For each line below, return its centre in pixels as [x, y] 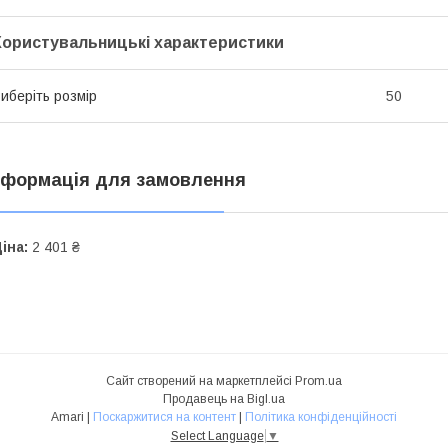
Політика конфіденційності [321, 416]
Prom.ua [318, 380]
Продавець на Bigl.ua [224, 398]
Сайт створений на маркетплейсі [200, 380]
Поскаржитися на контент [164, 416]
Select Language [217, 435]
